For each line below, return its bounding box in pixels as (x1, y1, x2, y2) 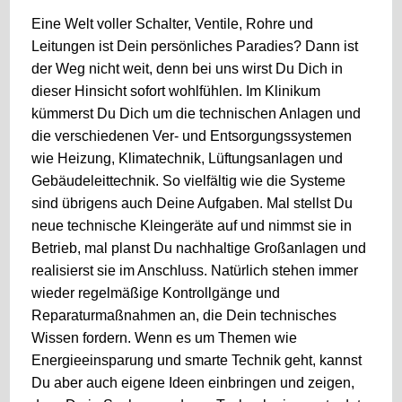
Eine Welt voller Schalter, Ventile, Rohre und (31, 16, 313, 31)
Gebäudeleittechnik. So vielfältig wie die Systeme (31, 173, 345, 188)
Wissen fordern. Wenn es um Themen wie (31, 330, 297, 345)
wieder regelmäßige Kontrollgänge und (31, 285, 280, 301)
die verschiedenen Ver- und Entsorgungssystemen (31, 128, 352, 144)
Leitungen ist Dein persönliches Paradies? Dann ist (31, 39, 358, 54)
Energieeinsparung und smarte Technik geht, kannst (31, 353, 362, 368)
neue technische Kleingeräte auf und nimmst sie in (31, 218, 352, 233)
